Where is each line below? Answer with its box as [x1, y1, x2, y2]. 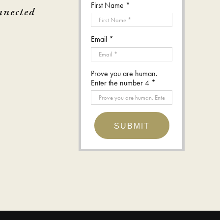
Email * [91, 34, 113, 45]
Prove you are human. [91, 68, 158, 79]
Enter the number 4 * [91, 77, 156, 88]
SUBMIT [113, 122, 150, 131]
